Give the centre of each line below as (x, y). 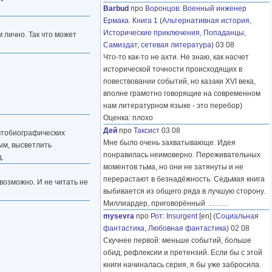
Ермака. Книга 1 (131, 21)
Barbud (116, 9)
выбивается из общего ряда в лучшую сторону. (184, 192)
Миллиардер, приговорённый (155, 204)
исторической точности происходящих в (173, 70)
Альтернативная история (206, 21)
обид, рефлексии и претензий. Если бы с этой (183, 253)
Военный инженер (215, 9)
